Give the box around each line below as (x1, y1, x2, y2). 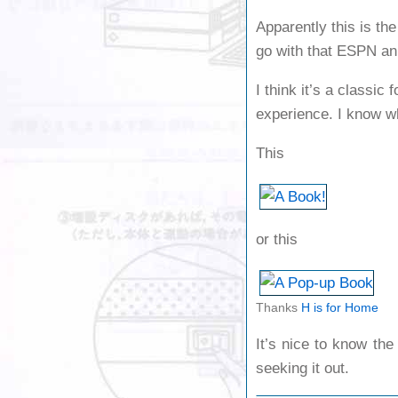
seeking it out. (256, 360, 349, 378)
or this (256, 231, 298, 249)
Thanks (256, 301, 301, 315)
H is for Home (301, 301, 378, 315)
